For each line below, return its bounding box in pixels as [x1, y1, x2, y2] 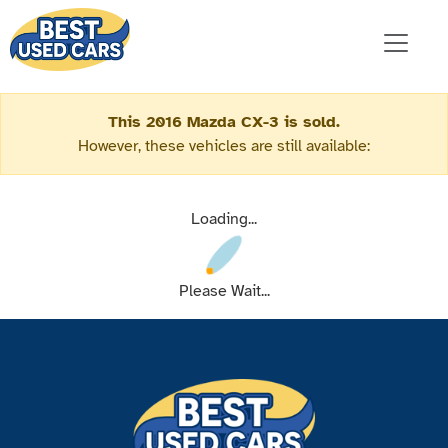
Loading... [191, 209, 257, 230]
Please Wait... [178, 281, 270, 302]
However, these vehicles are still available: [78, 136, 370, 157]
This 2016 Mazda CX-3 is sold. [108, 112, 340, 133]
